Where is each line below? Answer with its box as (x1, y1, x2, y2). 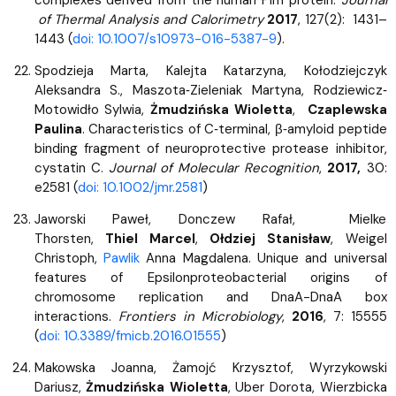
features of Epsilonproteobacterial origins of (34, 268, 387, 286)
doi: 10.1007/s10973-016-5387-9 (72, 29, 277, 48)
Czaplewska (307, 100, 387, 118)
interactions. (34, 307, 118, 325)
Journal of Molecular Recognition (108, 158, 320, 177)
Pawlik (103, 248, 140, 267)
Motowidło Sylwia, (34, 100, 150, 118)
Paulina (34, 119, 82, 138)
